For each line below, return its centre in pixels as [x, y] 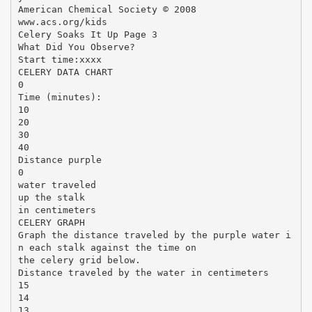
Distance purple [60, 159]
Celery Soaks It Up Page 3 [87, 34]
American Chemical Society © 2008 [107, 9]
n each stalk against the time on [107, 247]
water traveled [57, 185]
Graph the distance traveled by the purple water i [154, 235]
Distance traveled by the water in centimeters [143, 272]
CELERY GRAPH [51, 222]
